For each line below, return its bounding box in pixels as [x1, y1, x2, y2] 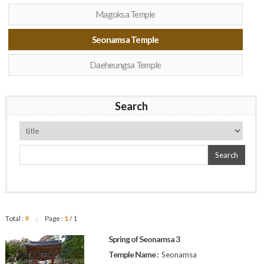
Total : [5, 214, 25, 223]
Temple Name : [108, 249, 160, 259]
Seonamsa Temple [91, 34, 159, 45]
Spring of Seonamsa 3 [108, 234, 180, 244]
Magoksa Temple [95, 9, 156, 19]
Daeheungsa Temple [90, 60, 161, 70]
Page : [43, 214, 64, 223]
